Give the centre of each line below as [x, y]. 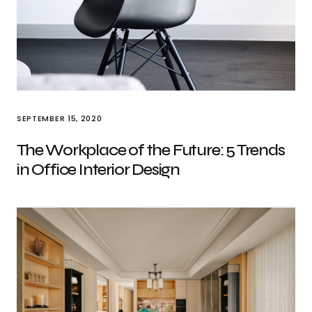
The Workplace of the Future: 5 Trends [151, 150]
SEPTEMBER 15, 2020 [60, 118]
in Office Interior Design [99, 170]
